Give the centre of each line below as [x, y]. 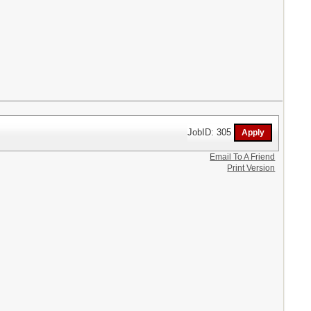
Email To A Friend [243, 157]
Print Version [251, 168]
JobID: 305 [211, 132]
